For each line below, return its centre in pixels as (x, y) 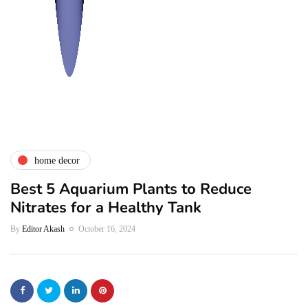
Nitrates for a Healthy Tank (106, 208)
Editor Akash (43, 229)
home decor (57, 160)
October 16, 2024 (107, 229)
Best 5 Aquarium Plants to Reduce (131, 189)
